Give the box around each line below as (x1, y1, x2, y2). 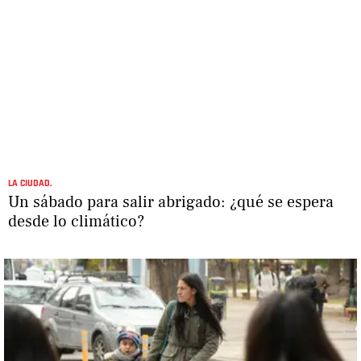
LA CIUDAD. (8, 176, 52, 189)
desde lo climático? (8, 210, 144, 232)
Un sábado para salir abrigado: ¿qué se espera (8, 191, 334, 213)
